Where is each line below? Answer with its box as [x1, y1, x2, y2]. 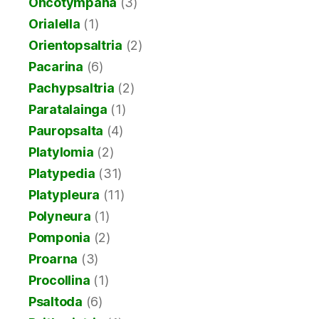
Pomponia [28, 230, 90, 246]
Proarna [28, 251, 78, 267]
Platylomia [28, 145, 94, 160]
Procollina [28, 273, 90, 288]
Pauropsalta [28, 123, 104, 139]
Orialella [28, 16, 80, 32]
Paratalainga [28, 102, 108, 117]
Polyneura [28, 209, 91, 224]
